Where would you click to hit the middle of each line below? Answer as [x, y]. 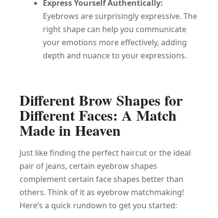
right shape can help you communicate [115, 29]
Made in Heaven [70, 130]
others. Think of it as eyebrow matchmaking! [102, 192]
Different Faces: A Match [98, 115]
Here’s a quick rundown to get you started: [98, 206]
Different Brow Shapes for [101, 100]
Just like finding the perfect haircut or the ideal [105, 153]
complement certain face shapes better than [101, 179]
